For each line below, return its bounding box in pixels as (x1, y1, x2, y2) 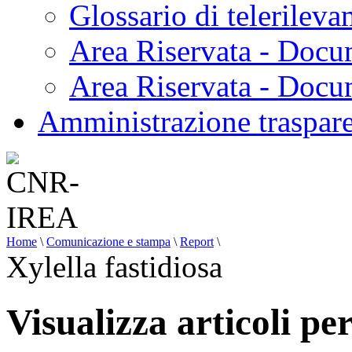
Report (180, 235, 214, 248)
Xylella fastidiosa (6, 250, 222, 284)
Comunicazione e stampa (46, 235, 170, 248)
